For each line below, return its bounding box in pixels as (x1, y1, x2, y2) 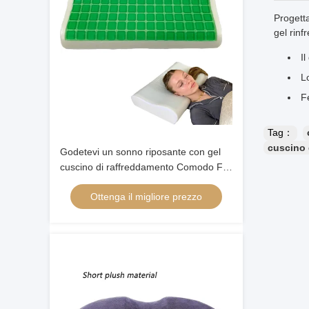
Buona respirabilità (60, 177, 141, 188)
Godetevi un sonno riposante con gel (60, 146, 221, 157)
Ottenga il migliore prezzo (90, 191, 202, 202)
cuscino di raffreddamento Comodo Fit (60, 161, 228, 172)
